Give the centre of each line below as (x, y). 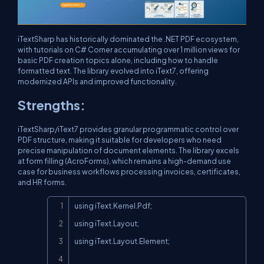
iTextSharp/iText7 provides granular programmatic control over (128, 129)
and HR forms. (42, 182)
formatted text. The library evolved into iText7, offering (113, 70)
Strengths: (52, 105)
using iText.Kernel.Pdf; (113, 205)
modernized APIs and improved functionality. (97, 81)
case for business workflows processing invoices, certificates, (129, 171)
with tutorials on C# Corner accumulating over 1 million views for (129, 49)
